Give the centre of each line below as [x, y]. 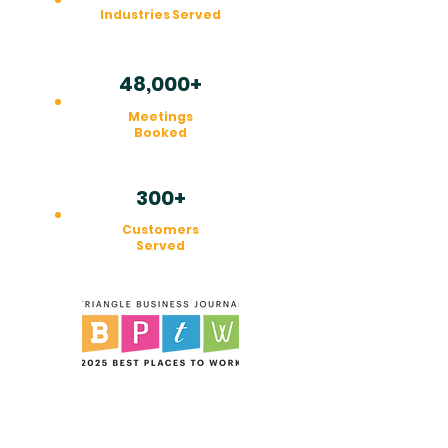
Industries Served [160, 14]
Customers [160, 229]
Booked [160, 132]
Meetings [160, 116]
